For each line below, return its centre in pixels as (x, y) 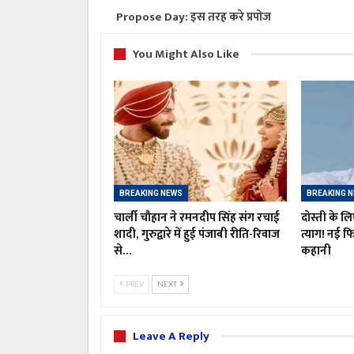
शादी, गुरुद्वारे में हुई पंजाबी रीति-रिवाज (197, 234)
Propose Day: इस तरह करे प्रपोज (194, 17)
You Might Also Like (186, 54)
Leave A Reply (171, 336)
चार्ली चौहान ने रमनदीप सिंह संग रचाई (197, 217)
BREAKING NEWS (151, 193)
